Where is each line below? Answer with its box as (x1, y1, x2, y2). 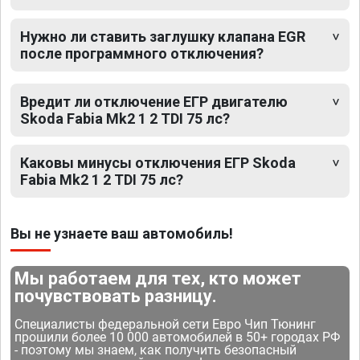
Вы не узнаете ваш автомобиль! (10, 224, 233, 242)
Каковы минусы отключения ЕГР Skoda (20, 153, 296, 171)
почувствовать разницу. (14, 285, 218, 306)
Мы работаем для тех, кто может (14, 268, 302, 288)
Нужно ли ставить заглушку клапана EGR (20, 27, 305, 45)
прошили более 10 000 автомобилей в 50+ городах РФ (14, 329, 341, 345)
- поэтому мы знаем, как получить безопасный (14, 342, 297, 358)
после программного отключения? (20, 44, 264, 62)
